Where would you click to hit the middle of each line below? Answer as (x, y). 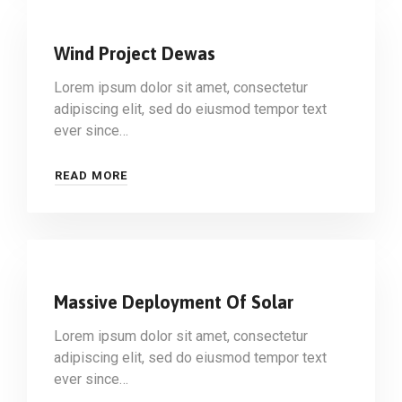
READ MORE (91, 175)
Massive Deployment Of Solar (174, 302)
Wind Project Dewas (135, 53)
